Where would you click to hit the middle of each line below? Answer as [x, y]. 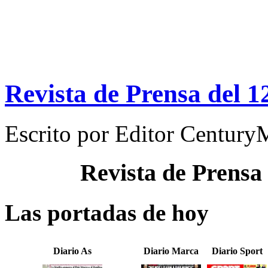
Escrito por [60, 133]
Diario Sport [237, 251]
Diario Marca [171, 251]
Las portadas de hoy [107, 212]
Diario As [72, 251]
